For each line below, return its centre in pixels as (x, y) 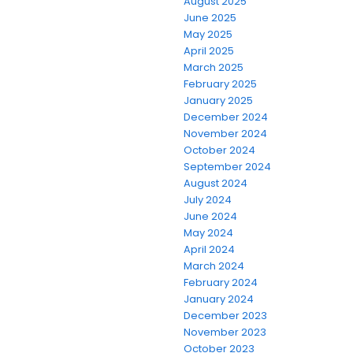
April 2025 (209, 50)
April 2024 (209, 249)
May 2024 (208, 232)
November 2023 (225, 332)
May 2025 (208, 34)
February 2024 (221, 282)
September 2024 (227, 166)
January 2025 (218, 100)
